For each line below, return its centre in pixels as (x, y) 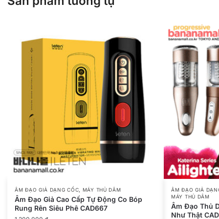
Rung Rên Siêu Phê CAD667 (61, 208)
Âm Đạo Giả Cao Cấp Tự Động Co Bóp (78, 199)
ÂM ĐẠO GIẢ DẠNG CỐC (47, 190)
